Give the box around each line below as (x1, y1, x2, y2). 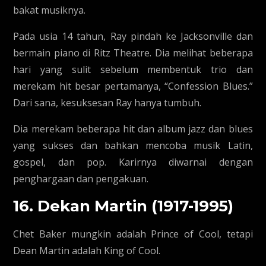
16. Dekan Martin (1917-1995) (13, 197, 234, 216)
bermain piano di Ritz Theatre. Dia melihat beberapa (13, 46, 253, 59)
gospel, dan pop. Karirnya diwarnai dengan (13, 156, 253, 169)
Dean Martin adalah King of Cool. (13, 244, 161, 257)
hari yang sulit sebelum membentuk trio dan (13, 63, 253, 76)
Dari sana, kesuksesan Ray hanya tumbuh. (13, 96, 202, 109)
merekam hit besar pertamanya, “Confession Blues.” (13, 80, 253, 93)
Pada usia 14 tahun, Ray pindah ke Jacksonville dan (13, 30, 253, 43)
